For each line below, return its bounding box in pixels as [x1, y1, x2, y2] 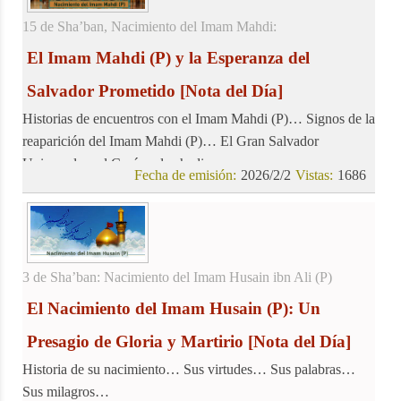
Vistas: [295, 166, 334, 183]
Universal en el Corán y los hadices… [22, 155, 236, 171]
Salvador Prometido [27, 81, 175, 100]
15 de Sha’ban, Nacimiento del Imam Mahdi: [22, 18, 277, 34]
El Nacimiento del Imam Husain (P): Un [27, 299, 320, 319]
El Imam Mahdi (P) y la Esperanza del [27, 47, 310, 67]
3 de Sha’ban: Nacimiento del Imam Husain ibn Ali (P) [22, 269, 332, 286]
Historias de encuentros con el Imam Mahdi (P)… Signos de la [22, 110, 375, 126]
